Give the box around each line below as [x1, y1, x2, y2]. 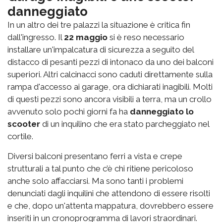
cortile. [7, 131, 33, 141]
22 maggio [64, 32, 108, 42]
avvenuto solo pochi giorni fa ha [7, 106, 130, 116]
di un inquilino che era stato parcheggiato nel [40, 118, 209, 129]
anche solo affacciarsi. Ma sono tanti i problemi [7, 175, 183, 186]
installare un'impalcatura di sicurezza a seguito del [7, 44, 194, 55]
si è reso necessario [108, 32, 184, 42]
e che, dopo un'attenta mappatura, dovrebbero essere [7, 200, 214, 211]
